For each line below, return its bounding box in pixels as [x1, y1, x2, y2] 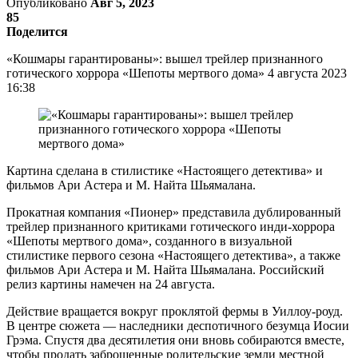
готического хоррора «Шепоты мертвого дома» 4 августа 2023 [6, 66, 347, 80]
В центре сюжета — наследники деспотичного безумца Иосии [6, 318, 349, 332]
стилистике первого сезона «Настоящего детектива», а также [6, 248, 340, 262]
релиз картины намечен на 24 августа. [6, 276, 215, 291]
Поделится [6, 24, 68, 38]
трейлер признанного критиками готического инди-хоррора [6, 219, 335, 233]
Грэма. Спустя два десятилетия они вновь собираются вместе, [6, 332, 344, 347]
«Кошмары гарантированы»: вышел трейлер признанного [6, 51, 323, 66]
